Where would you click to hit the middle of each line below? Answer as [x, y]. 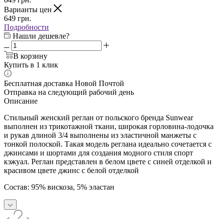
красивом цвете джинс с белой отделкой [71, 170]
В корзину [30, 56]
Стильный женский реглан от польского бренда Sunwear [99, 117]
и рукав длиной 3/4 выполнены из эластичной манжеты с [100, 135]
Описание [21, 101]
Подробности [26, 27]
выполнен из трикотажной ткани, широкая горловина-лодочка [109, 126]
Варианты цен [29, 9]
